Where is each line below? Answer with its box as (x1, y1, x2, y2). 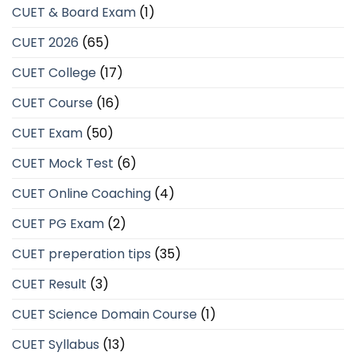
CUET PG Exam (12, 215, 104, 234)
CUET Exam (12, 124, 83, 143)
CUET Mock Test (12, 154, 114, 173)
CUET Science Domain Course (12, 305, 197, 324)
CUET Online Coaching (12, 184, 151, 203)
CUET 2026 (12, 33, 79, 52)
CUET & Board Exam (12, 3, 136, 22)
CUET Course (12, 94, 93, 113)
